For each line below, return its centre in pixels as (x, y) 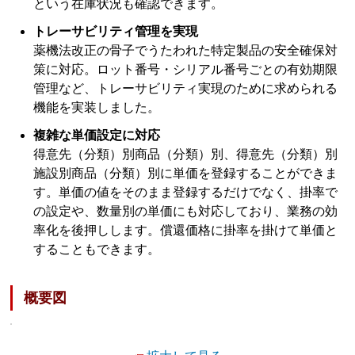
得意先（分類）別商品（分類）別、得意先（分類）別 (186, 155)
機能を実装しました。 (97, 107)
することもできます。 (97, 250)
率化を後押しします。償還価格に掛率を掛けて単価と (186, 231)
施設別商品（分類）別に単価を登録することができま (186, 174)
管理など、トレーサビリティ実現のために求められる (186, 88)
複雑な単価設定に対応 (97, 136)
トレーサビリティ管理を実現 (116, 31)
